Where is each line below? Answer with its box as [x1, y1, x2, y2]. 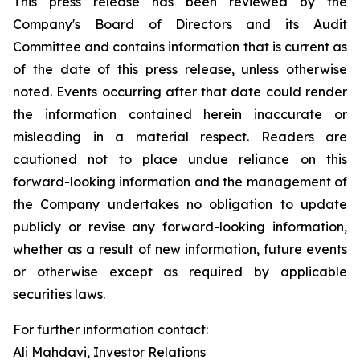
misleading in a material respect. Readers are [13, 129, 347, 145]
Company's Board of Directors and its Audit [13, 16, 347, 32]
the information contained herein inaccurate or [13, 106, 347, 122]
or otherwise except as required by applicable [13, 264, 347, 280]
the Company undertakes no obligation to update [13, 196, 347, 212]
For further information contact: [13, 321, 208, 337]
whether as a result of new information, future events [13, 241, 347, 257]
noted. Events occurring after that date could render [13, 84, 347, 100]
